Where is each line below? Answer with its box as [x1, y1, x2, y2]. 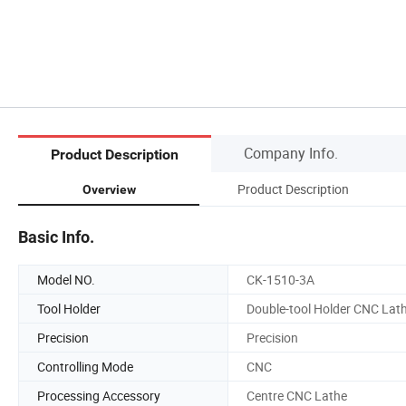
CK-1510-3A [246, 270, 314, 288]
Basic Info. [18, 227, 94, 246]
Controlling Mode [37, 357, 133, 375]
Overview [82, 181, 136, 197]
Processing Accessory [37, 386, 160, 404]
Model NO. [37, 270, 95, 288]
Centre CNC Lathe [246, 386, 347, 404]
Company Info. [244, 142, 338, 163]
